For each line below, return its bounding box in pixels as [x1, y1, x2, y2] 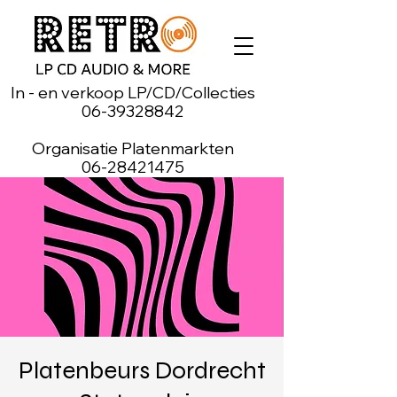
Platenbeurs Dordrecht [18, 355, 266, 385]
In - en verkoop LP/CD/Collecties [11, 82, 255, 103]
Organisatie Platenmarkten [32, 138, 234, 159]
